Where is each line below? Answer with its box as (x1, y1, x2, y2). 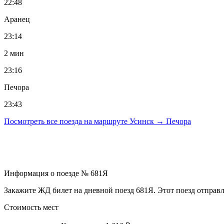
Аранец (4, 14, 30, 23)
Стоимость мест (4, 202, 58, 211)
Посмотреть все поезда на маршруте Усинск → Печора (4, 116, 191, 125)
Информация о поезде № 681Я (4, 168, 108, 177)
